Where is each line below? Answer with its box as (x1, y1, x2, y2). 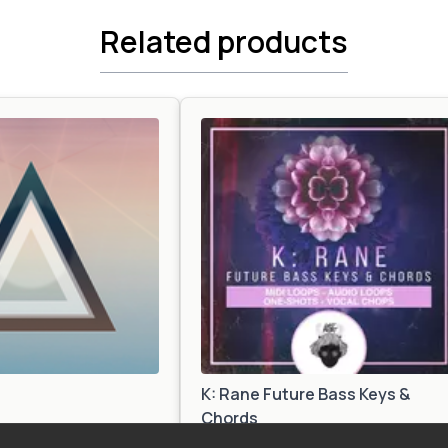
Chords (201, 407, 258, 429)
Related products (100, 21, 348, 62)
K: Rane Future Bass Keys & (201, 383, 410, 405)
